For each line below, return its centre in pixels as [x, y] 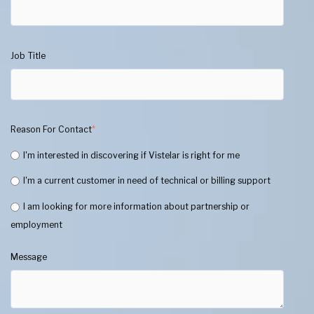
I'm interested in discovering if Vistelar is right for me [131, 155]
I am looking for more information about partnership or [136, 207]
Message [29, 257]
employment [36, 225]
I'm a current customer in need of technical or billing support [146, 181]
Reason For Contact [51, 130]
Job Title [28, 55]
